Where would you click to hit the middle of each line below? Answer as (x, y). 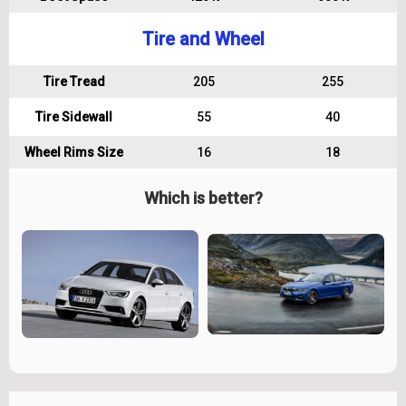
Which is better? (203, 198)
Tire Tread (74, 82)
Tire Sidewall (74, 117)
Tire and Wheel (203, 39)
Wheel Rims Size (74, 152)
